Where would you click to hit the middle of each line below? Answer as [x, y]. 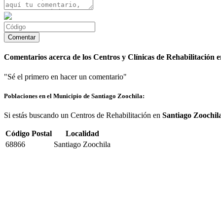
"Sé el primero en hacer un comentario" [65, 76]
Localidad [82, 133]
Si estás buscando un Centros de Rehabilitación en [83, 115]
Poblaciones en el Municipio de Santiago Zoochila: [74, 96]
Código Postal [29, 133]
